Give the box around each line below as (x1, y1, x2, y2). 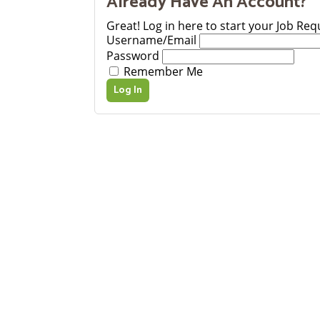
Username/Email (106, 32, 196, 49)
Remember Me (121, 64, 203, 80)
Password (106, 48, 159, 64)
